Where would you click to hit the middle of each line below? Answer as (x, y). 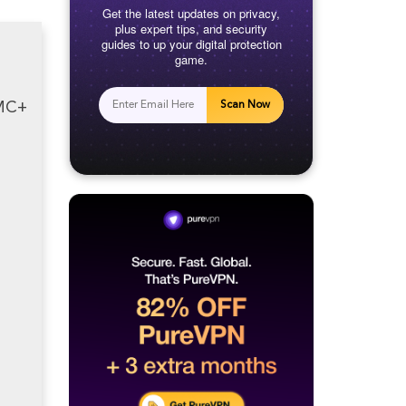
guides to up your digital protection (191, 44)
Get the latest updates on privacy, (191, 14)
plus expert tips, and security (191, 29)
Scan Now (245, 106)
